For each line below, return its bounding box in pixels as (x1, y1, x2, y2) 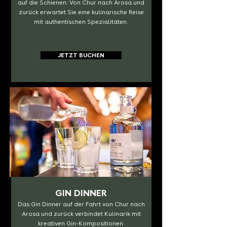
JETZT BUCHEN (57, 52, 104, 59)
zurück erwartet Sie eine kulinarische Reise (18, 9, 144, 16)
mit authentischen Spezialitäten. (34, 18, 128, 25)
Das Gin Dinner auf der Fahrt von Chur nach (17, 201, 145, 208)
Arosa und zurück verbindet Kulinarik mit (21, 210, 141, 217)
